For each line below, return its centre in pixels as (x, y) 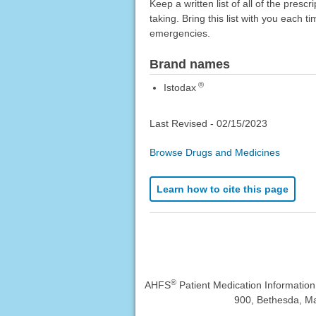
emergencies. (180, 34)
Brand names (189, 65)
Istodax (180, 88)
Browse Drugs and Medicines (214, 153)
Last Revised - (183, 124)
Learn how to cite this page (222, 189)
